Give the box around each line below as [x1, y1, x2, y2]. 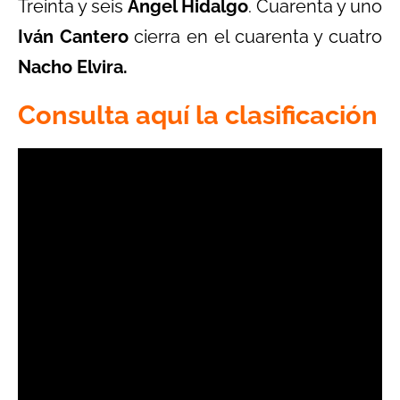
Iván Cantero [18, 25, 129, 47]
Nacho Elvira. [18, 55, 128, 78]
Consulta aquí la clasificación [18, 99, 378, 130]
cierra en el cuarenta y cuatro [128, 25, 383, 47]
